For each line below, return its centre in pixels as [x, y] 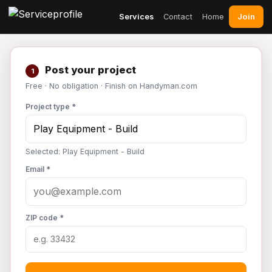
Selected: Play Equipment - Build [85, 151]
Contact [178, 16]
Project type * [51, 107]
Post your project [89, 70]
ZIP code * [45, 218]
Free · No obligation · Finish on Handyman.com [111, 86]
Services [136, 16]
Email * [38, 169]
